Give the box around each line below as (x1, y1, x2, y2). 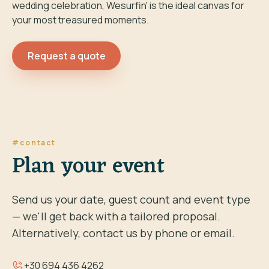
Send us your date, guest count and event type (12, 192, 250, 207)
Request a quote (27, 49, 106, 62)
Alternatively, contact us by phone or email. (12, 226, 235, 240)
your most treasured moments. (12, 13, 149, 26)
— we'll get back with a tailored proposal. (12, 209, 220, 223)
